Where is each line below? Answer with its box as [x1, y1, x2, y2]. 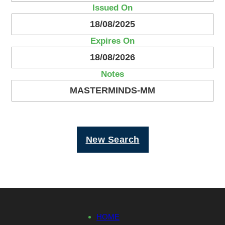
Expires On [90, 36, 135, 46]
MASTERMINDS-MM [70, 85, 155, 96]
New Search [85, 135, 140, 145]
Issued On [92, 3, 133, 13]
